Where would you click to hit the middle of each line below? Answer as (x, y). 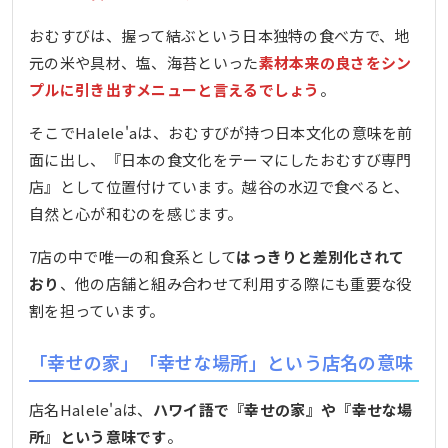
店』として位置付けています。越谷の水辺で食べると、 (219, 186)
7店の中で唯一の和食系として (133, 256)
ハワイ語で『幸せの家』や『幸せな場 (282, 410)
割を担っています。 (97, 310)
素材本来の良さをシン (335, 62)
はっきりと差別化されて (320, 256)
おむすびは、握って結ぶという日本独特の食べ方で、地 (219, 35)
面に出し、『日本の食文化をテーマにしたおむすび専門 (220, 159)
